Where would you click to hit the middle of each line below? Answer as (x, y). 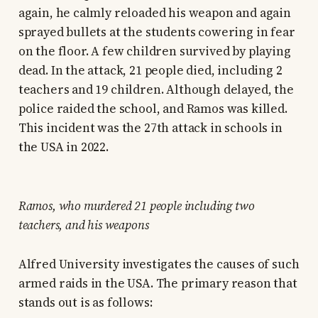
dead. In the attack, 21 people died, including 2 (150, 71)
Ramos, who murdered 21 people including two (136, 206)
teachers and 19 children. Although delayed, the (156, 90)
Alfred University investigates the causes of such (159, 264)
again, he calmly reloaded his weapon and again (154, 13)
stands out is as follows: (85, 303)
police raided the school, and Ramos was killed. (153, 109)
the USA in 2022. (63, 147)
